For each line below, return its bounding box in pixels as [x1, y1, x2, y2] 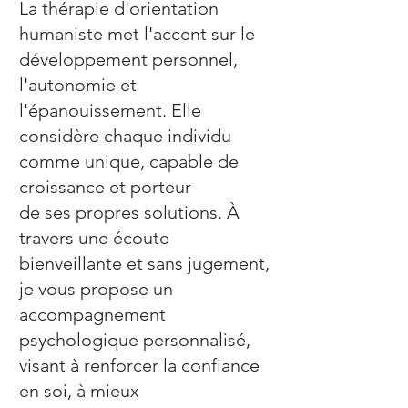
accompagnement [19, 303, 166, 325]
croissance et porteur [19, 176, 191, 198]
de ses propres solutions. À [19, 201, 240, 223]
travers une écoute [19, 227, 169, 249]
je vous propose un [19, 278, 173, 300]
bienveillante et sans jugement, [19, 252, 270, 274]
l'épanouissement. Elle [19, 99, 201, 121]
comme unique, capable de [19, 150, 239, 172]
